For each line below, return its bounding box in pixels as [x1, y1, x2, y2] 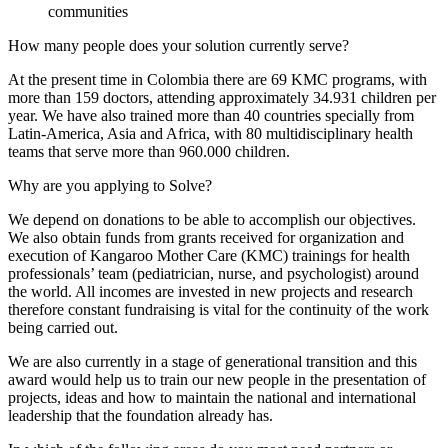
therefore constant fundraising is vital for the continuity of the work [8, 300, 429, 318]
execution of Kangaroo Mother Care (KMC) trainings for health [8, 246, 410, 264]
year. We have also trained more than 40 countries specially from [8, 106, 414, 124]
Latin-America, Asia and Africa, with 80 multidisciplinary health [8, 124, 413, 142]
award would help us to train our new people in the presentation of [8, 370, 426, 388]
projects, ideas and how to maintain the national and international [8, 388, 416, 406]
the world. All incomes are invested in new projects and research [8, 282, 413, 300]
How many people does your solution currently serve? [8, 36, 349, 54]
